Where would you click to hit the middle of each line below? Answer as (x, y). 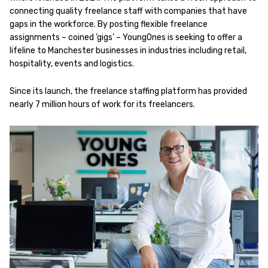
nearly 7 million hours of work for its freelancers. (102, 104)
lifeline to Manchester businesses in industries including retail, (128, 51)
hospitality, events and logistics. (73, 64)
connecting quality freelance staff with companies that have (128, 11)
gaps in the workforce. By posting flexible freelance (109, 24)
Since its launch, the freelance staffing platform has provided (128, 91)
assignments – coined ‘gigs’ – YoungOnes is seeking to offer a (126, 37)
